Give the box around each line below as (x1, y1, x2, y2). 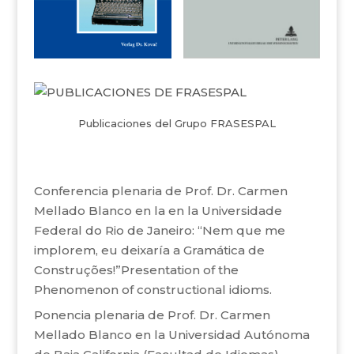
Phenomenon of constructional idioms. (33, 281, 275, 297)
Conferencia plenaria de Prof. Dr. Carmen (33, 183, 288, 198)
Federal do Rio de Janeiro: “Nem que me (33, 222, 285, 238)
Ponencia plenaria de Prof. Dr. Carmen (33, 307, 270, 323)
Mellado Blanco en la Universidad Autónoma (33, 327, 310, 343)
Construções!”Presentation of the (33, 262, 239, 277)
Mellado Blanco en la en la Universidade (33, 202, 282, 218)
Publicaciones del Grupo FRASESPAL (77, 116, 276, 130)
